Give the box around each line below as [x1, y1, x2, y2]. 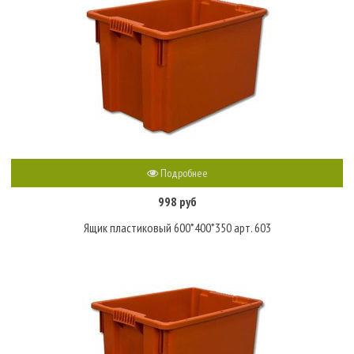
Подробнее [157, 166, 208, 181]
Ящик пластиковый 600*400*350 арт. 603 [83, 219, 271, 235]
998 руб [157, 193, 197, 209]
